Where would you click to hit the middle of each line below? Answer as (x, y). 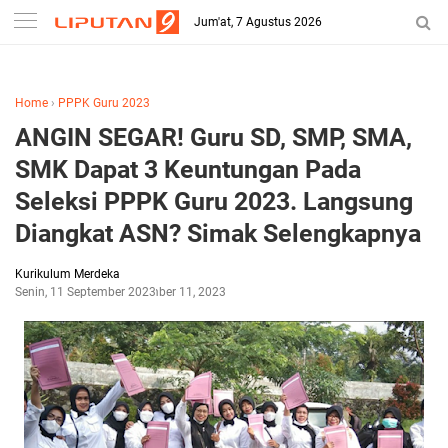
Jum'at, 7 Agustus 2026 (258, 22)
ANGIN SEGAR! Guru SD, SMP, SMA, (213, 137)
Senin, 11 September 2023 (85, 292)
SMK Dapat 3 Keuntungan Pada (188, 169)
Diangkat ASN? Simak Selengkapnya (218, 233)
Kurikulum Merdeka (67, 274)
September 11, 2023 (172, 292)
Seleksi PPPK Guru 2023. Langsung (214, 201)
